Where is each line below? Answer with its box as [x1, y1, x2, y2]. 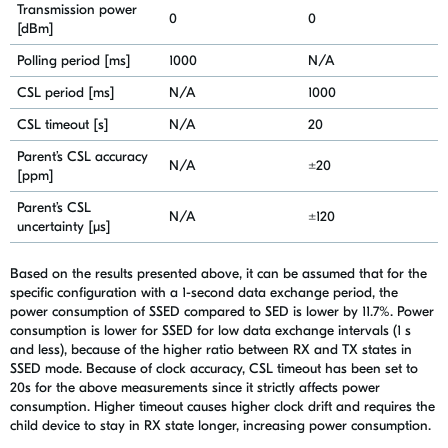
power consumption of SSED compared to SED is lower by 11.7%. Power [10, 303, 434, 321]
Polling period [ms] [16, 52, 131, 70]
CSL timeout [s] [16, 116, 113, 134]
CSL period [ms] [16, 84, 119, 102]
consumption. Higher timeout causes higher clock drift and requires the [10, 398, 435, 416]
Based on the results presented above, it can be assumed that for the [10, 265, 427, 283]
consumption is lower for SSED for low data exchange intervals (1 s [10, 322, 411, 340]
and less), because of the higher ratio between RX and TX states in [10, 341, 412, 359]
